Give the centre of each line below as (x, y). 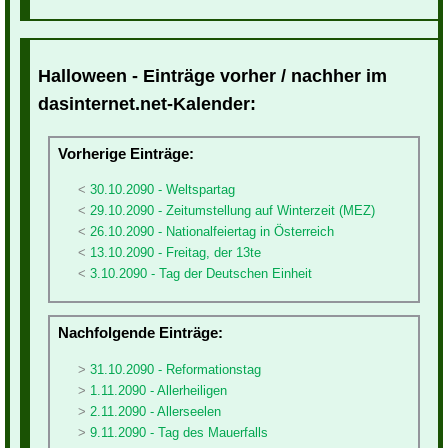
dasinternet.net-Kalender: (147, 103)
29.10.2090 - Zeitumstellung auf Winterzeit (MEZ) (232, 210)
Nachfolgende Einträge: (140, 333)
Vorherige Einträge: (126, 153)
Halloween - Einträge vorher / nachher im (212, 75)
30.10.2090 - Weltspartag (162, 189)
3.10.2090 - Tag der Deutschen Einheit (201, 273)
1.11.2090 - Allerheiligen (158, 390)
